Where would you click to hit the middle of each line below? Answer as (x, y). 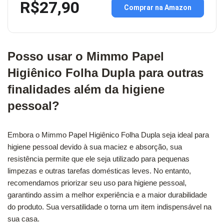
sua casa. (23, 218)
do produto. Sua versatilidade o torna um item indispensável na (109, 206)
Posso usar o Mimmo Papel (86, 56)
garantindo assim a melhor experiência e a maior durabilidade (107, 194)
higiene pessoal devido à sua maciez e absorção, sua (95, 146)
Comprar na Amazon (158, 8)
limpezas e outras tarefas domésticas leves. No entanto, (99, 170)
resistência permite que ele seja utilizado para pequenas (98, 158)
